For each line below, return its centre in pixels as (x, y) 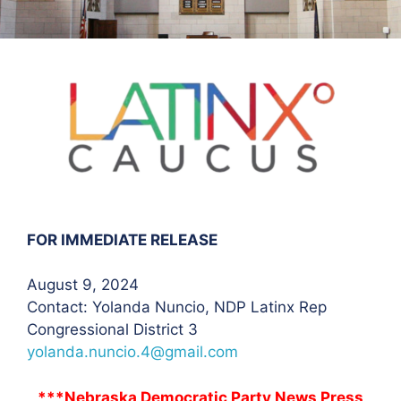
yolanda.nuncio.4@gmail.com (132, 352)
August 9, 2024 (83, 285)
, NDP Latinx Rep (266, 307)
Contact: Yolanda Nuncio (116, 307)
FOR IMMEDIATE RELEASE (122, 239)
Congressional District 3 (112, 329)
